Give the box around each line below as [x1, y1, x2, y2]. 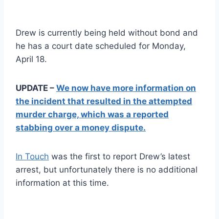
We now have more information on [56, 83, 196, 93]
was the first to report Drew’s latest [49, 151, 190, 161]
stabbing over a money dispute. [16, 122, 146, 132]
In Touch [16, 151, 49, 161]
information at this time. [16, 177, 109, 188]
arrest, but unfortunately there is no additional [16, 164, 197, 175]
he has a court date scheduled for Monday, [16, 41, 186, 51]
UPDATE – [16, 83, 56, 93]
